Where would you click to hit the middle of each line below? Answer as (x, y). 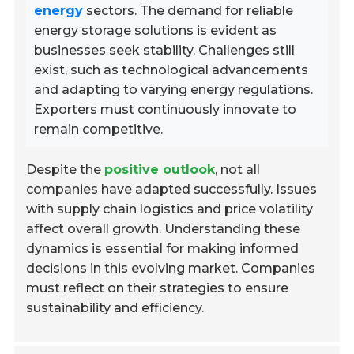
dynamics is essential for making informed (163, 249)
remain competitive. (99, 130)
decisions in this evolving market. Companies (171, 269)
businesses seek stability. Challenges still (165, 51)
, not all (238, 170)
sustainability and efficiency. (115, 308)
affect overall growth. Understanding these (164, 229)
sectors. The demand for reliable (188, 11)
